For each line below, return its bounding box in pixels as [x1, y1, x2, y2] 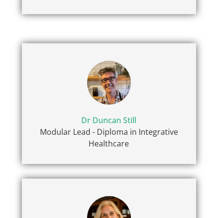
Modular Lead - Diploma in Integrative [39, 126, 178, 137]
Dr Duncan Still [81, 114, 137, 126]
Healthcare [89, 138, 129, 149]
